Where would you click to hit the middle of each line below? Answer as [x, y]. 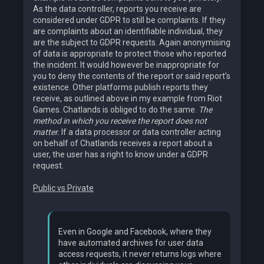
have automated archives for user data [131, 243]
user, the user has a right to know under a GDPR [121, 155]
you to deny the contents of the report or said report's [132, 76]
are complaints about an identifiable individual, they [128, 32]
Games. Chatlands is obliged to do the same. [116, 110]
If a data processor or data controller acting [141, 132]
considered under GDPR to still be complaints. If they [129, 20]
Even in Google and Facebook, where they [135, 232]
